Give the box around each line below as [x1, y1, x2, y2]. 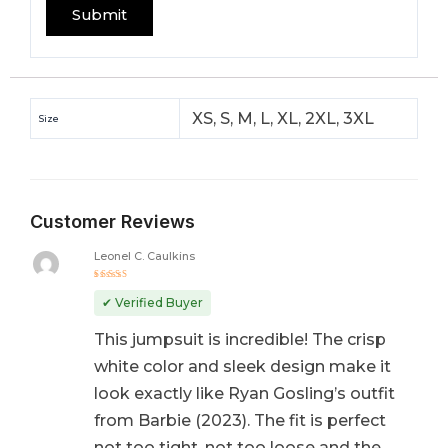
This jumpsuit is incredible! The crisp [93, 330, 386, 350]
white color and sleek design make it [93, 357, 391, 377]
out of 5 [93, 291, 140, 302]
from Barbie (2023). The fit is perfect [93, 411, 386, 431]
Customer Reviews [30, 210, 195, 232]
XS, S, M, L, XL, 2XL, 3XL [192, 108, 375, 128]
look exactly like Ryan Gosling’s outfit [93, 384, 395, 404]
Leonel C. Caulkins [93, 249, 195, 263]
